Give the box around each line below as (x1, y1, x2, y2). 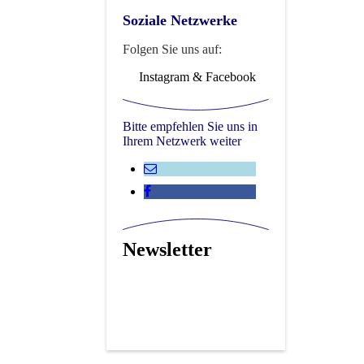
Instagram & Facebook (136, 69, 256, 84)
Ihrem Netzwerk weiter (123, 134, 241, 149)
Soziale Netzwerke (123, 11, 237, 28)
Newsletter (123, 238, 212, 260)
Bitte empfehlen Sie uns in (123, 119, 258, 134)
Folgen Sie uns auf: (123, 41, 222, 56)
